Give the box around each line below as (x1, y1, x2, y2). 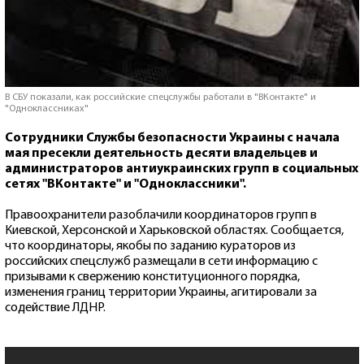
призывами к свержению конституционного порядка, (5, 270, 300, 284)
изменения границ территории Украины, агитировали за (5, 285, 317, 299)
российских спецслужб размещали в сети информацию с (5, 254, 318, 268)
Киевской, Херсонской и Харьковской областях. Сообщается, (5, 223, 344, 237)
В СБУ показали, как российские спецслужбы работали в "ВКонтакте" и (5, 92, 316, 102)
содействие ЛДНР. (5, 301, 106, 314)
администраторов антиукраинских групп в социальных (5, 162, 358, 175)
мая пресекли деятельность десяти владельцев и (5, 146, 318, 160)
